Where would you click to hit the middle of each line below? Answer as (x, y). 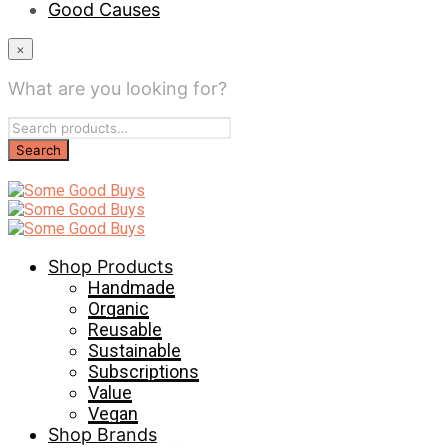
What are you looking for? (117, 88)
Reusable (125, 329)
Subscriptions (143, 371)
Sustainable (134, 350)
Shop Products (110, 266)
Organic (118, 308)
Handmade (131, 287)
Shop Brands (102, 434)
